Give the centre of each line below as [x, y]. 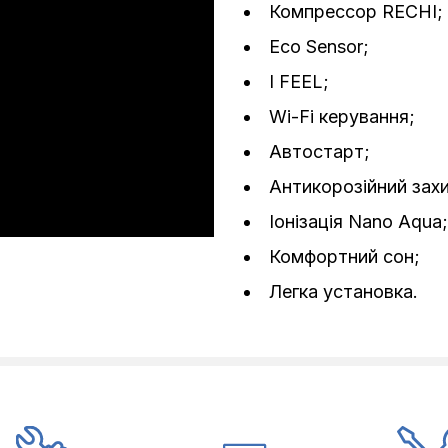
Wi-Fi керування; [342, 116]
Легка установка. [343, 291]
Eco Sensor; [319, 46]
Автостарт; [319, 151]
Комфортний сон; [344, 256]
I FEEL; [299, 81]
